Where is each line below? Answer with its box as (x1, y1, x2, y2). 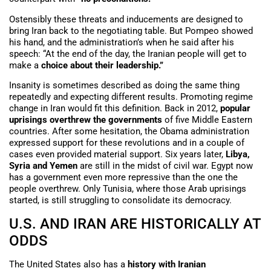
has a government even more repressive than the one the (9, 172, 238, 183)
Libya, (226, 149, 250, 160)
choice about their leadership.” (39, 59, 163, 71)
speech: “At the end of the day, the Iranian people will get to (9, 48, 247, 59)
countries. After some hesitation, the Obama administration (9, 126, 249, 137)
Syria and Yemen (9, 160, 77, 172)
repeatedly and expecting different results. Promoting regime (9, 91, 253, 103)
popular (220, 103, 250, 114)
